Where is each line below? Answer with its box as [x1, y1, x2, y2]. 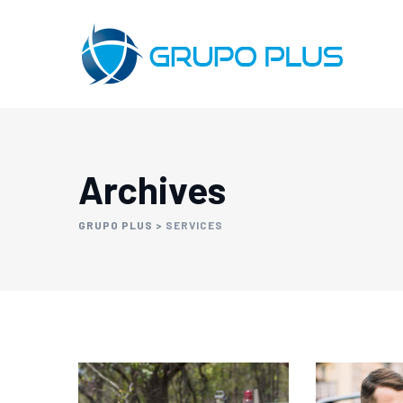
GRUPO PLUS [78, 219, 153, 231]
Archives [78, 166, 226, 211]
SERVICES [166, 219, 223, 231]
